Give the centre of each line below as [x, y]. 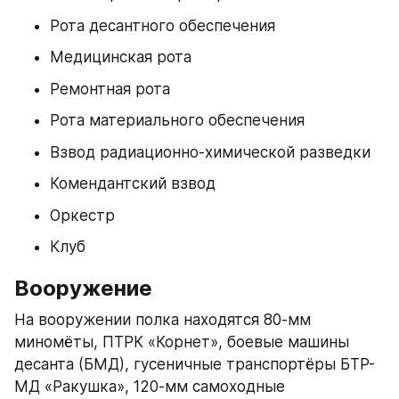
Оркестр [82, 215]
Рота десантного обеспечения [163, 25]
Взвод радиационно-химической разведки [210, 152]
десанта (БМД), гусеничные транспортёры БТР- [195, 364]
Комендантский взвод [133, 184]
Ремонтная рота [110, 89]
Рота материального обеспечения [177, 121]
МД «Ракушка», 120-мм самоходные [150, 386]
